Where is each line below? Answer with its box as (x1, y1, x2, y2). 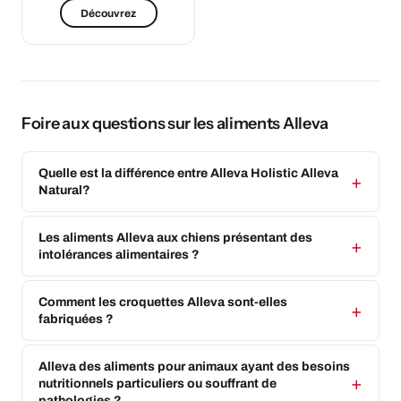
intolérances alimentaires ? (38, 248, 200, 262)
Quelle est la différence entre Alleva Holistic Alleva (38, 166, 338, 181)
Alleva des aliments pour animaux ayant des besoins (38, 360, 350, 374)
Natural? (38, 183, 90, 198)
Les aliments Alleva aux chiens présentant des (38, 231, 312, 245)
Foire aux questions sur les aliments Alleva (21, 114, 329, 134)
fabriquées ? (38, 312, 114, 327)
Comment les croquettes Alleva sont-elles (38, 295, 287, 310)
